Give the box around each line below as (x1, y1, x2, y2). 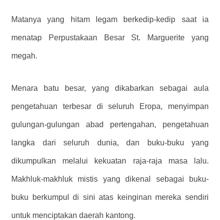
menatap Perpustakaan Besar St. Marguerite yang (11, 33, 209, 42)
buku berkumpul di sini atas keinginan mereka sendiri (11, 193, 209, 202)
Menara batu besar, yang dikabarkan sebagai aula (11, 84, 209, 93)
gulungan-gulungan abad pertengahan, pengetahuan (11, 120, 209, 129)
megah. (11, 52, 37, 60)
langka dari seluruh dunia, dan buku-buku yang (11, 138, 209, 147)
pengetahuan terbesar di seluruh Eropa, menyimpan (11, 102, 209, 111)
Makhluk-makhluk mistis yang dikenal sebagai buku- (11, 175, 209, 184)
